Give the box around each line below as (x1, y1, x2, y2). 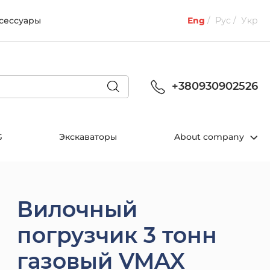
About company (174, 131, 246, 143)
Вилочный (17, 196, 137, 223)
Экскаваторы (59, 131, 118, 143)
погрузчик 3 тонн (17, 222, 217, 249)
